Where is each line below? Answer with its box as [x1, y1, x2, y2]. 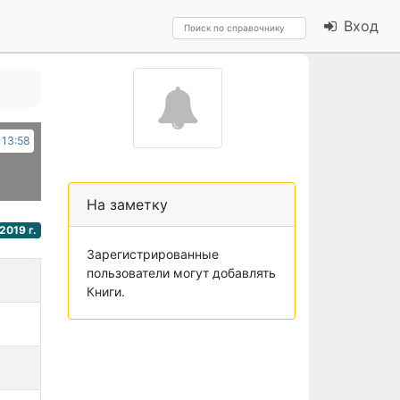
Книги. [87, 284, 125, 299]
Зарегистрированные [87, 246, 219, 262]
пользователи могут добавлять [87, 265, 276, 280]
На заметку [87, 196, 168, 213]
